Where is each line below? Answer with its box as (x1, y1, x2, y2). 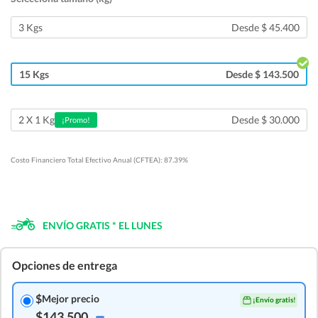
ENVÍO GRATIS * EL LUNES (43, 219, 163, 231)
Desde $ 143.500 (226, 67, 299, 80)
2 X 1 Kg (18, 114, 55, 126)
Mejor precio (42, 292, 99, 305)
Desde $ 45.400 (231, 21, 300, 33)
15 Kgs (19, 67, 49, 80)
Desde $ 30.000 (231, 113, 300, 126)
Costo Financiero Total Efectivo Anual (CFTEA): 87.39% (11, 155, 188, 164)
